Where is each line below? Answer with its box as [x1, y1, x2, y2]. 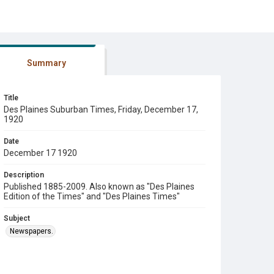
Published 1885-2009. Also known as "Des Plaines [4, 182, 194, 191]
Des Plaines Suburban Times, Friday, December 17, [4, 105, 198, 114]
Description [4, 171, 44, 179]
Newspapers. [10, 227, 53, 235]
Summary [26, 58, 66, 68]
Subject [4, 214, 30, 223]
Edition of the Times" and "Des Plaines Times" [4, 191, 180, 201]
